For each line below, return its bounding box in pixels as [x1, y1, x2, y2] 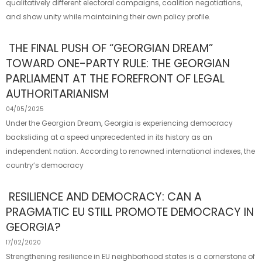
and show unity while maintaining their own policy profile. [6, 12, 211, 22]
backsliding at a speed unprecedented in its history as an [6, 132, 212, 142]
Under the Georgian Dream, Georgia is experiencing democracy [6, 118, 233, 128]
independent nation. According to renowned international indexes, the [6, 146, 255, 156]
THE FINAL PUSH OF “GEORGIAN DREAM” [9, 40, 213, 56]
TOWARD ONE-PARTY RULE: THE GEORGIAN [6, 56, 230, 71]
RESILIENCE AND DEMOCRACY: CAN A [9, 189, 202, 205]
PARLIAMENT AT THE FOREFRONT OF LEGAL [6, 71, 225, 87]
